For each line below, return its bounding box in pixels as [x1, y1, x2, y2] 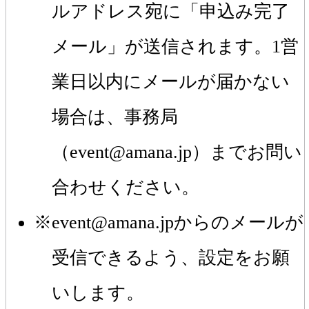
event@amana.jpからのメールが [51, 212, 303, 232]
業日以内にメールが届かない [51, 71, 290, 92]
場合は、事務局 [51, 106, 178, 127]
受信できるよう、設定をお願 [51, 247, 290, 268]
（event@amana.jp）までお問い [51, 141, 302, 162]
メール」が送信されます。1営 [51, 36, 299, 57]
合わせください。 [51, 177, 199, 197]
